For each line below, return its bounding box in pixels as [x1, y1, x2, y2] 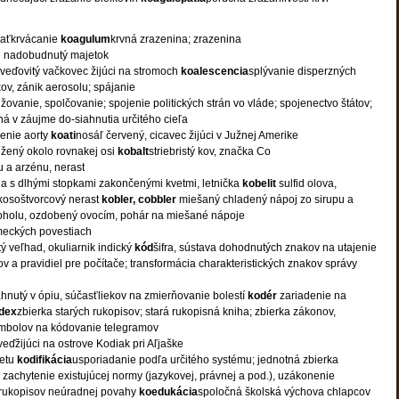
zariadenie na [280, 289, 346, 302]
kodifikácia [17, 354, 72, 366]
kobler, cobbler [102, 193, 179, 206]
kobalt [118, 145, 149, 158]
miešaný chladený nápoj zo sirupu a [179, 193, 354, 206]
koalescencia [181, 65, 248, 77]
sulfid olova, [276, 177, 337, 190]
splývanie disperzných [248, 65, 356, 77]
